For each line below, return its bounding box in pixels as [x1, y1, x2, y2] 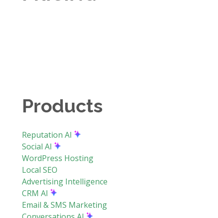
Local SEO [21, 164, 57, 175]
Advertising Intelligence [21, 176, 108, 187]
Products [21, 94, 103, 117]
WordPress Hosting [21, 152, 93, 163]
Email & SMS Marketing [21, 199, 107, 210]
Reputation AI [21, 129, 74, 140]
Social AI [21, 141, 54, 152]
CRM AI [21, 187, 50, 199]
